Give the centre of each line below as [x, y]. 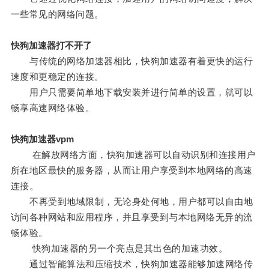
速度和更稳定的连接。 [57, 77]
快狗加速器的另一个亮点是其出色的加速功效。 [119, 249]
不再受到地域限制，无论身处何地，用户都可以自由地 [132, 202]
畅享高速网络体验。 [53, 108]
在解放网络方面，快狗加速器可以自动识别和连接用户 [133, 155]
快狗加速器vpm [42, 139]
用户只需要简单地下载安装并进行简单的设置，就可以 [132, 92]
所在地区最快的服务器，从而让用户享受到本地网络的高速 [131, 171]
